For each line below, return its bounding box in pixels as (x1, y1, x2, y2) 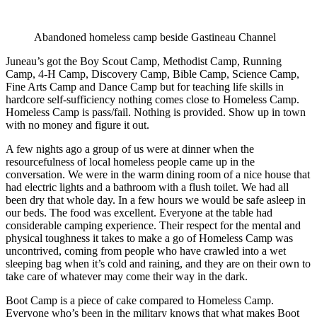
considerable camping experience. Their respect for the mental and (6, 219, 301, 231)
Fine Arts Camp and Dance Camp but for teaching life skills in (6, 80, 284, 93)
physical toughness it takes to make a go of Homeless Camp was (6, 231, 293, 244)
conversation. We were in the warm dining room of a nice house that (6, 168, 310, 180)
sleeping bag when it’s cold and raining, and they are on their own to (6, 257, 311, 270)
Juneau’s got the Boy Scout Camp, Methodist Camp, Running (6, 54, 282, 67)
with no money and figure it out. (6, 118, 149, 131)
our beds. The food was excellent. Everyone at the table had (6, 206, 272, 219)
